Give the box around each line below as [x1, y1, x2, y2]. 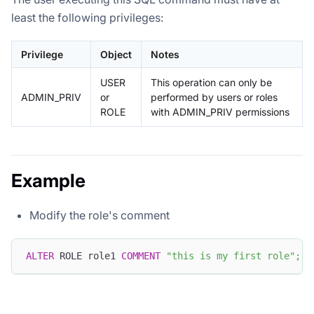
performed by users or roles [151, 90, 278, 103]
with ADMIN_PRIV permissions [151, 105, 289, 118]
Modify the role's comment [29, 207, 170, 222]
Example [11, 169, 86, 191]
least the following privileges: [11, 10, 163, 25]
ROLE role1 [54, 250, 121, 262]
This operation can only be [151, 76, 272, 88]
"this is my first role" [166, 250, 295, 262]
